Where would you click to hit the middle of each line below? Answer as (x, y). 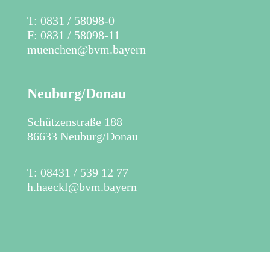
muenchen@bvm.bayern (86, 49)
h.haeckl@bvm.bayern (82, 187)
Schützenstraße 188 (75, 122)
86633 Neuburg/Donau (83, 136)
